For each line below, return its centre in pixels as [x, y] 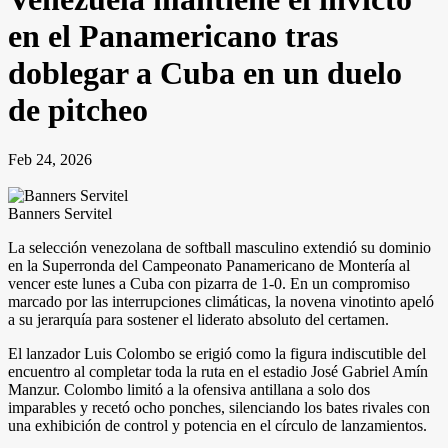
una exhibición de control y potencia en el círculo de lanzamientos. [217, 425]
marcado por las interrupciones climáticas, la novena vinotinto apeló [221, 301]
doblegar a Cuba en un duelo [205, 73]
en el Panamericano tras [173, 36]
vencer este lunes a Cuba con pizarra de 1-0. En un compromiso [209, 283]
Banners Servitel [60, 213]
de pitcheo [78, 110]
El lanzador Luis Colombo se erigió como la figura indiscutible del [217, 353]
